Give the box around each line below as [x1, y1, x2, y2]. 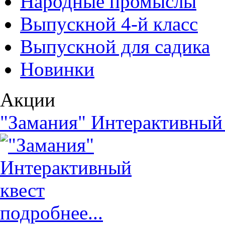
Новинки [20, 58, 94, 80]
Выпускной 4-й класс [20, 13, 198, 35]
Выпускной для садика [20, 36, 210, 57]
